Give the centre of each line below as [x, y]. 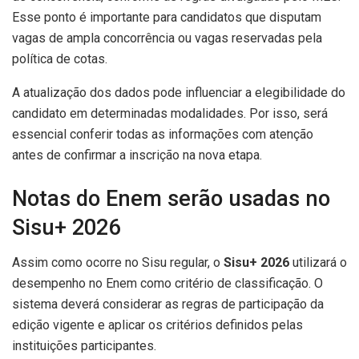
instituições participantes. [84, 346]
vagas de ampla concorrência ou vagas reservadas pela [167, 38]
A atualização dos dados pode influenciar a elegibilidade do [179, 92]
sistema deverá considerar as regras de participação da [168, 305]
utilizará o [318, 263]
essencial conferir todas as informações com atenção [163, 134]
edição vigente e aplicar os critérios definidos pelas [157, 325]
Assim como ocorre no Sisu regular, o [118, 263]
